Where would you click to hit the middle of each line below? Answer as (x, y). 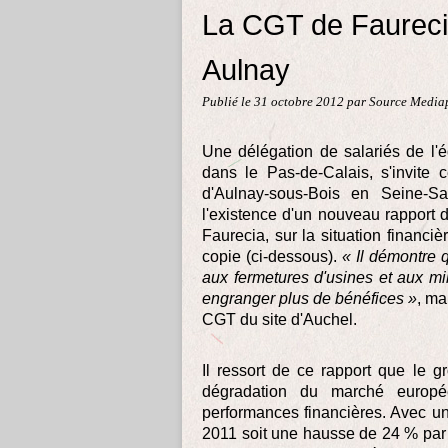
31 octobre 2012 (300, 102)
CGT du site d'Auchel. (279, 319)
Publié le (228, 102)
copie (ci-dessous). (272, 256)
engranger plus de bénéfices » (309, 298)
